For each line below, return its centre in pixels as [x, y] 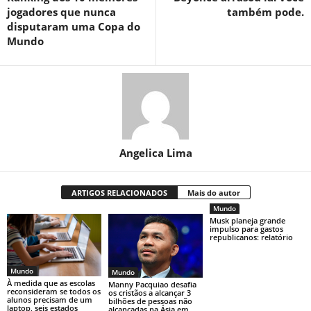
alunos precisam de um [50, 300]
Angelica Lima [155, 152]
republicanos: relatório [251, 237]
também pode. [266, 11]
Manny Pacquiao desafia [152, 285]
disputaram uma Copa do [74, 26]
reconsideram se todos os [54, 292]
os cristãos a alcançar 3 [149, 293]
